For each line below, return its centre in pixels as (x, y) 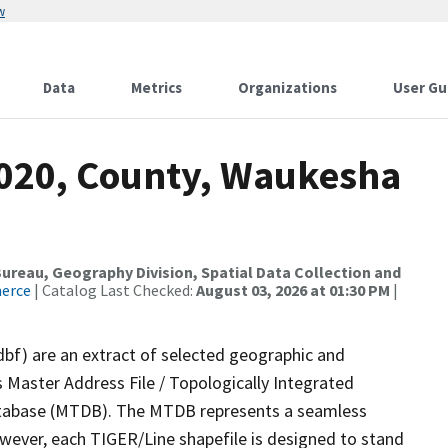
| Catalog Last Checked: (113, 290)
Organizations (287, 87)
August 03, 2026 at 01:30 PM (293, 290)
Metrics (156, 87)
